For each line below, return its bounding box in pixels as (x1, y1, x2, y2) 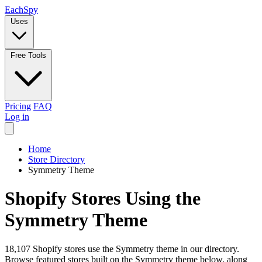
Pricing (5, 101, 31, 111)
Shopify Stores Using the (5, 188, 201, 209)
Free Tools (11, 51, 46, 60)
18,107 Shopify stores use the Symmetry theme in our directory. (5, 243, 239, 254)
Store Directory (28, 154, 85, 164)
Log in (5, 112, 29, 122)
